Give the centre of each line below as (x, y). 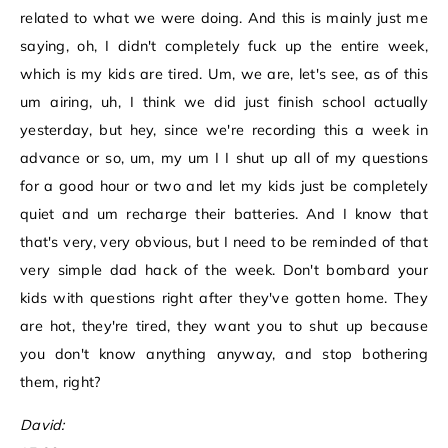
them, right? (60, 382)
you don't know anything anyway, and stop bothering (224, 354)
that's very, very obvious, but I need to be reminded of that (224, 242)
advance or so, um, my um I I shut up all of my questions (224, 158)
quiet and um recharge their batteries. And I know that (224, 214)
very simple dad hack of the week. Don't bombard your (224, 270)
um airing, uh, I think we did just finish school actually (224, 102)
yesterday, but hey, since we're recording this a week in (224, 130)
